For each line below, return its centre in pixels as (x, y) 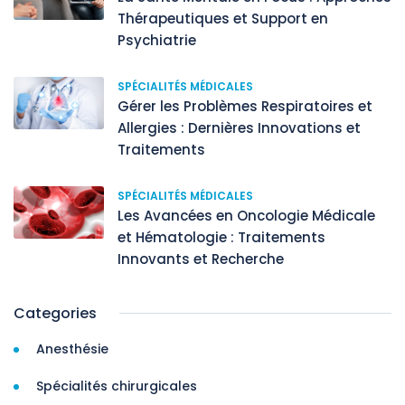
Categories (55, 314)
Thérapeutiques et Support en (223, 19)
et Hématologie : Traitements (221, 238)
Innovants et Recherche (201, 259)
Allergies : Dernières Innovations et (239, 128)
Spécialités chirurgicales (117, 386)
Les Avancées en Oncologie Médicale (246, 216)
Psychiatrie (157, 41)
